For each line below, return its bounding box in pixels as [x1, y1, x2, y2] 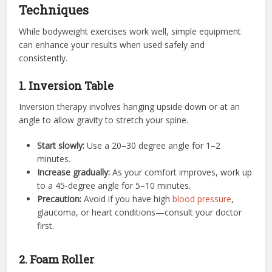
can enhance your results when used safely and [19, 38, 205, 50]
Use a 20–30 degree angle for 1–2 [84, 139, 221, 151]
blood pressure [172, 192, 232, 205]
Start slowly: [37, 139, 85, 151]
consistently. [19, 52, 68, 64]
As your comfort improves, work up [110, 166, 253, 178]
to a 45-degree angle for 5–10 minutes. [37, 179, 191, 191]
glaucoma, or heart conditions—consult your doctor [37, 206, 242, 218]
